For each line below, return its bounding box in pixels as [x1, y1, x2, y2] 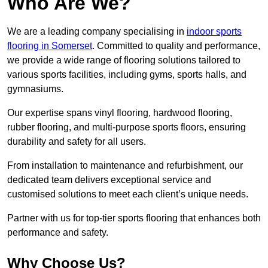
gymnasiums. [7, 84, 63, 95]
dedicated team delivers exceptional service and [7, 175, 211, 185]
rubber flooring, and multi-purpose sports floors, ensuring [7, 122, 246, 133]
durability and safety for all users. [7, 136, 146, 147]
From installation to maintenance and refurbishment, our [7, 160, 243, 171]
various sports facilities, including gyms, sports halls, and [7, 69, 246, 80]
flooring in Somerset [7, 41, 92, 51]
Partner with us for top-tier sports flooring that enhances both [7, 213, 261, 224]
